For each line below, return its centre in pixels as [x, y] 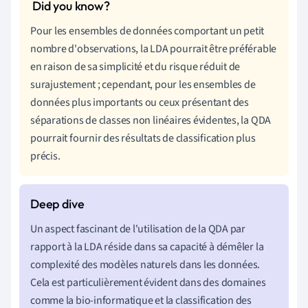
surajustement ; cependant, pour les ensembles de [143, 84]
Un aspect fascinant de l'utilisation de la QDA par [138, 229]
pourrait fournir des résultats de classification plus [143, 138]
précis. [45, 156]
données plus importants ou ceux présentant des [140, 102]
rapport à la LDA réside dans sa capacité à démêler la [147, 246]
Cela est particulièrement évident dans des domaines [148, 282]
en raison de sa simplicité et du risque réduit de [135, 66]
